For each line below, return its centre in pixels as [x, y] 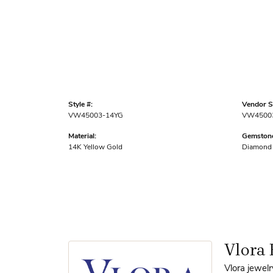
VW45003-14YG [96, 115]
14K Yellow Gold [95, 147]
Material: [82, 136]
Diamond [257, 147]
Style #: [80, 105]
